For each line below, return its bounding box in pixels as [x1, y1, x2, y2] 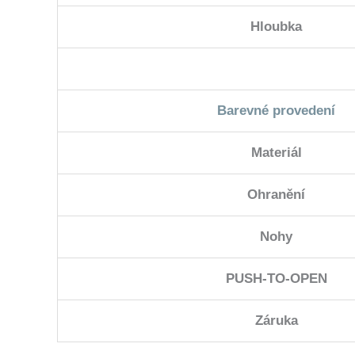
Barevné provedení [217, 103, 335, 119]
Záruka [254, 313, 298, 329]
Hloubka [250, 19, 302, 35]
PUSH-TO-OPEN [225, 271, 327, 287]
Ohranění [247, 187, 305, 203]
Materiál [250, 145, 302, 161]
